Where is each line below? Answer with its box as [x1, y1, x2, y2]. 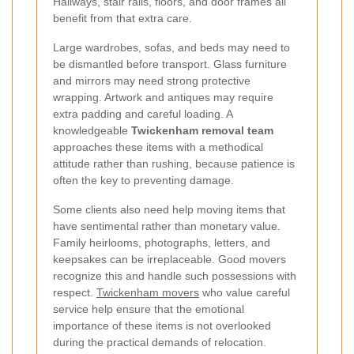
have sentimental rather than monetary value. [53, 220, 281, 233]
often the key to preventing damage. [53, 174, 234, 187]
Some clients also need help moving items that [53, 203, 285, 217]
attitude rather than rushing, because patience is [53, 157, 295, 171]
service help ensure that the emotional [53, 303, 244, 316]
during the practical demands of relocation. [53, 336, 266, 349]
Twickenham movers [96, 286, 199, 299]
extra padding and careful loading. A [53, 107, 232, 121]
